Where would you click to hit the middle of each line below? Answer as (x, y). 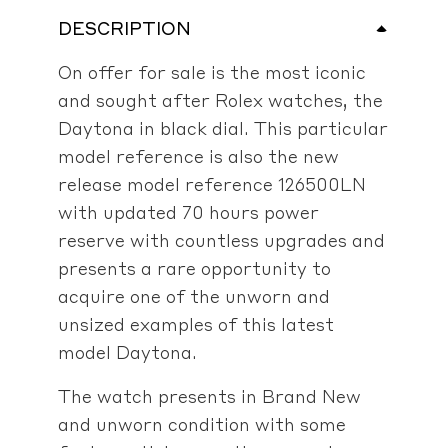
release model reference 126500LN (211, 183)
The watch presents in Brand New (209, 395)
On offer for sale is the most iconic (211, 71)
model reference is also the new (198, 155)
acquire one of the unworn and (193, 295)
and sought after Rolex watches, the (220, 99)
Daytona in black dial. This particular (222, 127)
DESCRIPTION (124, 27)
